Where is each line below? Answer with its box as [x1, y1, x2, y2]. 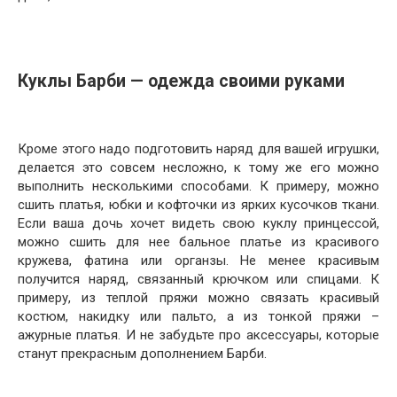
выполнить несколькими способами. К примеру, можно [18, 178, 379, 194]
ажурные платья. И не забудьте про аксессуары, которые [18, 327, 379, 343]
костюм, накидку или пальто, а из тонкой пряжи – [18, 308, 379, 324]
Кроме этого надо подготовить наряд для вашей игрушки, [18, 141, 379, 157]
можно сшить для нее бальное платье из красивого [18, 234, 379, 250]
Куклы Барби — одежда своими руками [18, 71, 345, 92]
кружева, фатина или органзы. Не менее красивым [18, 253, 379, 269]
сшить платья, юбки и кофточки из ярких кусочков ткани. [18, 197, 379, 213]
